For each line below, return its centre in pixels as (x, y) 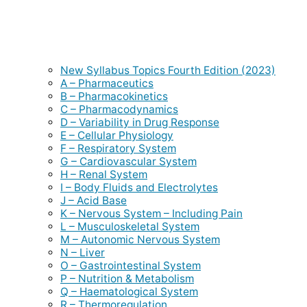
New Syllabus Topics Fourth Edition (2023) (168, 70)
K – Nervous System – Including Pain (151, 213)
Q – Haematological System (129, 291)
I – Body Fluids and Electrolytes (139, 187)
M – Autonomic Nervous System (140, 239)
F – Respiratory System (118, 148)
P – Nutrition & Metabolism (127, 278)
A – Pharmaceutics (107, 83)
